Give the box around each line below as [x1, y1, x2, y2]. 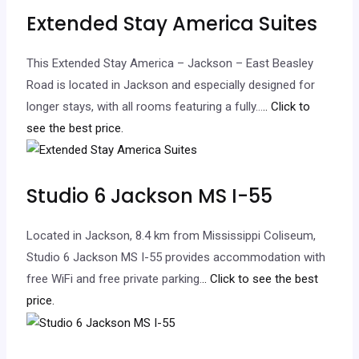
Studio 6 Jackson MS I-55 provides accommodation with [26, 250, 326, 265]
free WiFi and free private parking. [26, 272, 203, 287]
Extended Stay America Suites [26, 10, 318, 37]
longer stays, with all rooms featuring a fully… [26, 99, 264, 114]
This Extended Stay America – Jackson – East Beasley [26, 55, 314, 71]
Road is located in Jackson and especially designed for [26, 77, 316, 92]
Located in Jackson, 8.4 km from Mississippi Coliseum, [26, 228, 317, 244]
